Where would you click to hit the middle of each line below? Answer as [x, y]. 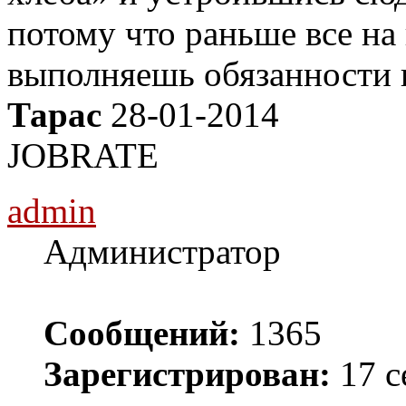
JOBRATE [83, 156]
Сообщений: [142, 333]
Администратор [162, 252]
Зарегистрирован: [187, 374]
